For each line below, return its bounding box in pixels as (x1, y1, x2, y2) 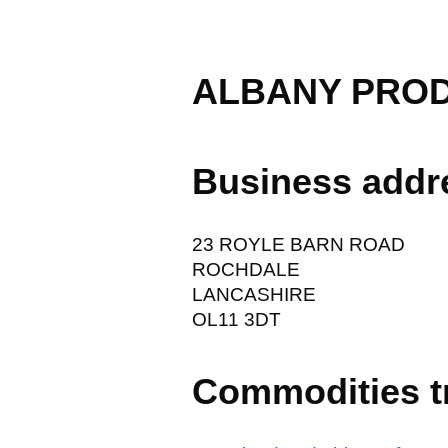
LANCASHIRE (192, 283, 316, 305)
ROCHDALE (192, 258, 300, 280)
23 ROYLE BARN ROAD (192, 233, 405, 255)
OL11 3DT (192, 308, 281, 330)
